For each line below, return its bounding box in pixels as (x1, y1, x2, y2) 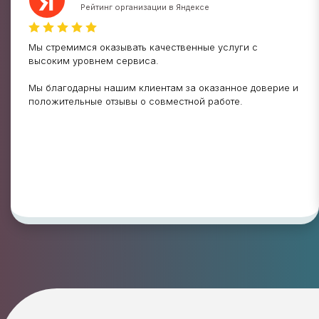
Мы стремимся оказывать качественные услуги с (28, 41, 258, 53)
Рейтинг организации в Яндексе (80, 2, 209, 12)
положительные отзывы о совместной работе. (28, 95, 243, 107)
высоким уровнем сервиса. (28, 55, 159, 66)
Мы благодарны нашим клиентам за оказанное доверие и (28, 82, 298, 93)
